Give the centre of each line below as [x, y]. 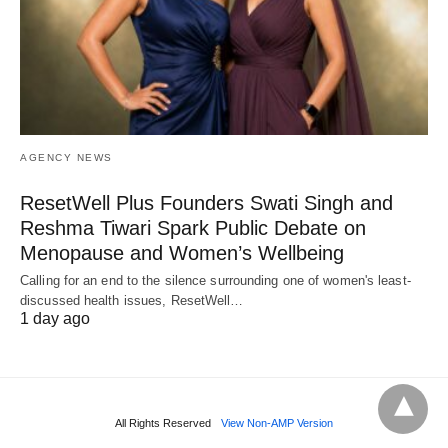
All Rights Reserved [163, 423]
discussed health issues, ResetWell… [132, 301]
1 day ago [55, 319]
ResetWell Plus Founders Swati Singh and [206, 203]
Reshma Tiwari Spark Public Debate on [193, 228]
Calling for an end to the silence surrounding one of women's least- [215, 281]
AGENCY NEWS [66, 158]
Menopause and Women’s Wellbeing [182, 253]
